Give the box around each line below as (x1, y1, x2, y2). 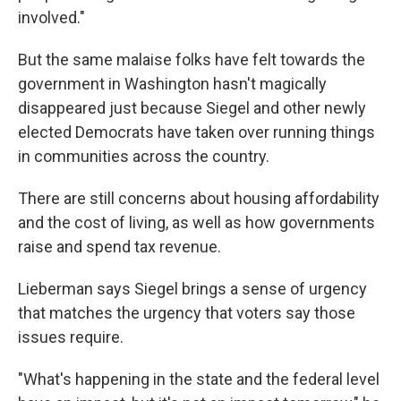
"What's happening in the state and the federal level (18, 370, 380, 388)
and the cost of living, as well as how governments (18, 213, 375, 232)
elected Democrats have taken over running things (18, 123, 375, 141)
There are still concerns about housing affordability (18, 189, 380, 208)
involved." (18, 8, 85, 27)
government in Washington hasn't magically (18, 74, 327, 93)
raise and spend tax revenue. (18, 237, 221, 256)
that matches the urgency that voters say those (18, 303, 355, 322)
